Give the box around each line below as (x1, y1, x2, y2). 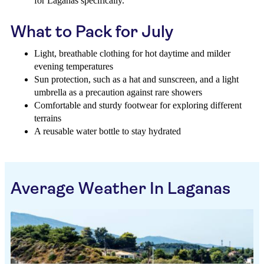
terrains (34, 113, 61, 123)
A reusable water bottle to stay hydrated (34, 126, 181, 136)
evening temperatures (34, 61, 113, 71)
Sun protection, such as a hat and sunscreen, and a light (34, 74, 239, 84)
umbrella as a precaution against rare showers (34, 87, 202, 97)
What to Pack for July (11, 22, 173, 41)
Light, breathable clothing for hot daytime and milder (34, 48, 230, 58)
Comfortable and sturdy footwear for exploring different (34, 100, 242, 110)
